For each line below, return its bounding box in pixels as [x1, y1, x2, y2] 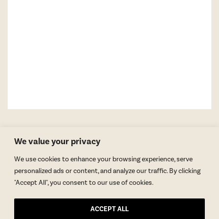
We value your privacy [14, 135, 100, 147]
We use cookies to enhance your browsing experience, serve [14, 154, 193, 164]
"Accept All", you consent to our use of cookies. [14, 178, 153, 187]
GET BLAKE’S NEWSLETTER [67, 184, 152, 194]
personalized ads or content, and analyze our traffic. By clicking [14, 166, 200, 175]
